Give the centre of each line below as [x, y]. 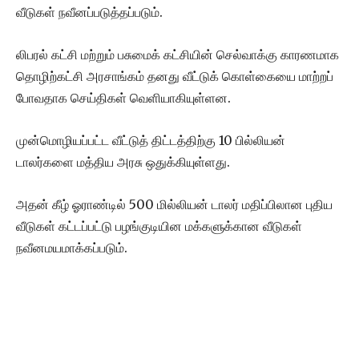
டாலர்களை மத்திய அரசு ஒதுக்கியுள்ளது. [123, 161]
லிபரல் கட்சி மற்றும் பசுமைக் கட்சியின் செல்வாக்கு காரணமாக [177, 54]
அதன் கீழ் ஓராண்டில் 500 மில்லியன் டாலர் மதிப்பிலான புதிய [174, 204]
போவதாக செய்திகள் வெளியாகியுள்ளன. [123, 97]
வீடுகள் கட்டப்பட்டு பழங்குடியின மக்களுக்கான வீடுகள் [159, 226]
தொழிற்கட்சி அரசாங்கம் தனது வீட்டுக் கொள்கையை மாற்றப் [175, 76]
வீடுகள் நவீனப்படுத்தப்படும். [89, 12]
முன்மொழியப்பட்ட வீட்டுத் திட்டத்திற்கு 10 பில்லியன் [151, 140]
